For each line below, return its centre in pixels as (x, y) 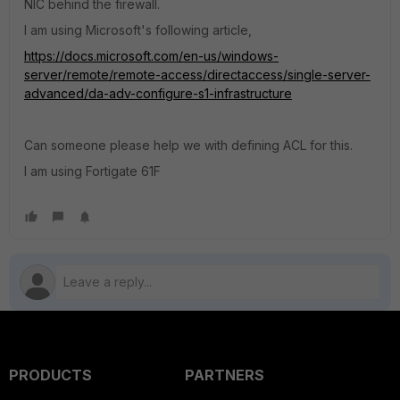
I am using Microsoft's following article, (138, 30)
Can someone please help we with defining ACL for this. (188, 145)
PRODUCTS (50, 375)
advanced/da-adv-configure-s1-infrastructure (158, 93)
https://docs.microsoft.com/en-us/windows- (151, 56)
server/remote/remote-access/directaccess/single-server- (197, 75)
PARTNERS (224, 375)
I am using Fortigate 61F (92, 171)
